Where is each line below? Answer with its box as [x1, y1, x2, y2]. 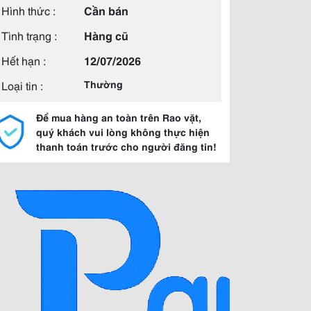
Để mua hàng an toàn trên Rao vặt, [36, 110, 201, 124]
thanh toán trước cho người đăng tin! [36, 140, 217, 153]
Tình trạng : [1, 27, 57, 43]
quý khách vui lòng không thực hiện [36, 125, 210, 139]
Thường [84, 77, 123, 91]
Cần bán [84, 2, 128, 18]
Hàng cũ [84, 27, 128, 43]
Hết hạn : [1, 52, 46, 68]
